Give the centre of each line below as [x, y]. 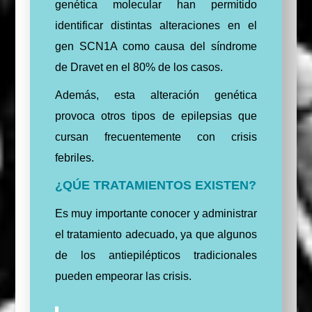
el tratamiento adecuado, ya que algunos [156, 234]
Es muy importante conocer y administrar [156, 213]
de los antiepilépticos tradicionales [156, 255]
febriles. [74, 157]
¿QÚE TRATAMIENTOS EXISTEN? [155, 185]
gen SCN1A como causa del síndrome [156, 46]
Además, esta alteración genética [156, 95]
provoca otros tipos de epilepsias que [156, 116]
